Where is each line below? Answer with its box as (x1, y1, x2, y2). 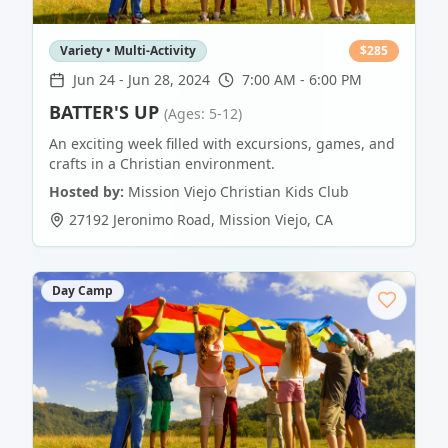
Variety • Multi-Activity (60, 42, 196, 60)
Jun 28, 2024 (128, 70, 210, 90)
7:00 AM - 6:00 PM (242, 70, 362, 90)
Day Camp (52, 282, 113, 300)
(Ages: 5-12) (164, 104, 242, 124)
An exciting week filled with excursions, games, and (49, 134, 395, 154)
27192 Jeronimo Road (69, 210, 211, 230)
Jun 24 (73, 70, 115, 90)
